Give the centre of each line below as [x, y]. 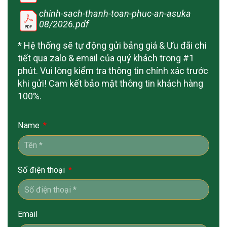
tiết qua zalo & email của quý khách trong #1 [106, 58]
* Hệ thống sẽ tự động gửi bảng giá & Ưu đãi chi [112, 45]
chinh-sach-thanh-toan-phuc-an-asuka [115, 13]
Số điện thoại [42, 170]
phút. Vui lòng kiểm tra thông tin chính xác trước [113, 70]
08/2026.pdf [64, 24]
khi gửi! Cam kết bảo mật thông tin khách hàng [110, 83]
